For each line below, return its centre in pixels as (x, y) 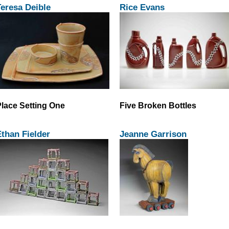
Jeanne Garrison (153, 134)
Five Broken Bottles (158, 105)
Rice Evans (142, 7)
